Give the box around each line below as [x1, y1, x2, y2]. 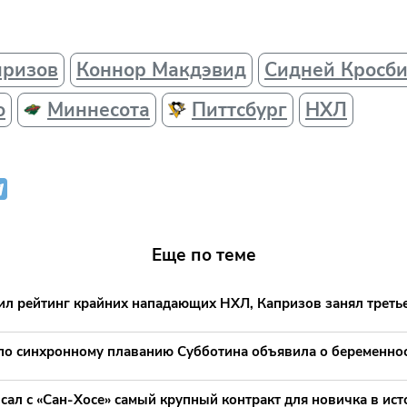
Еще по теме [151, 243, 256, 268]
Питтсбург [192, 97, 287, 124]
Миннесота [47, 97, 150, 124]
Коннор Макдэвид [76, 57, 246, 84]
